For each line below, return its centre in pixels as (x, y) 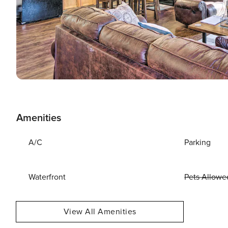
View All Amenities (100, 212)
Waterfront (47, 177)
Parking (198, 142)
